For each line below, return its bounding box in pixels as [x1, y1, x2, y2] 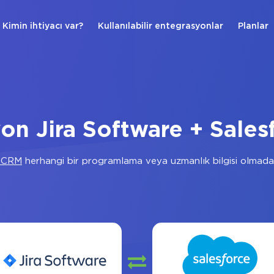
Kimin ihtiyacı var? [2, 23, 83, 30]
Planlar [238, 23, 268, 30]
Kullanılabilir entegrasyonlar [98, 23, 223, 30]
